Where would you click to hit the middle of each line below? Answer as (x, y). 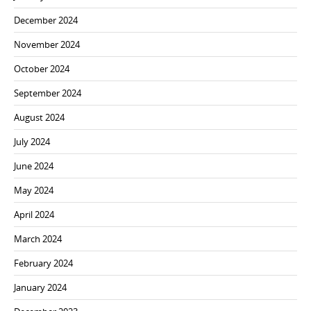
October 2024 (42, 69)
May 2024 (34, 191)
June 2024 (34, 166)
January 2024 (40, 288)
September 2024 (48, 93)
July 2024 (32, 142)
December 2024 (46, 20)
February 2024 (43, 263)
